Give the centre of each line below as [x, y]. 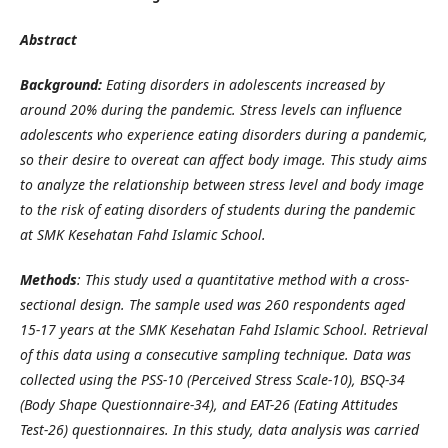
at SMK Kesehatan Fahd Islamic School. [143, 234]
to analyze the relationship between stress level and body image [222, 184]
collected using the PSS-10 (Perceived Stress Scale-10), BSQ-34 [212, 379]
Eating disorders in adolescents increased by [245, 84]
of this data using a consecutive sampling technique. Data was [215, 354]
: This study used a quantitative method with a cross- [243, 279]
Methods [48, 279]
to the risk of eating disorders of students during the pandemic [217, 209]
